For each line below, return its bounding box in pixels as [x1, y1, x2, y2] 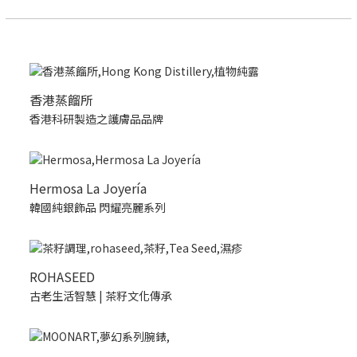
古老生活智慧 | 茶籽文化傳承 [29, 288, 172, 304]
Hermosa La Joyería [29, 178, 147, 198]
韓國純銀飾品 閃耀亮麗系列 [29, 199, 166, 215]
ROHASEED [29, 267, 95, 286]
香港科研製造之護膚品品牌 [29, 111, 163, 127]
